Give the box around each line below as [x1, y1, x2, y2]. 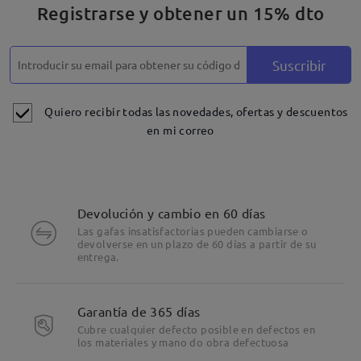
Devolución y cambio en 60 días [77, 204, 266, 221]
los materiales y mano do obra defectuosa [77, 334, 289, 349]
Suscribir [272, 56, 327, 73]
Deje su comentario [126, 29, 249, 47]
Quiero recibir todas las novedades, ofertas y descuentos [44, 103, 348, 118]
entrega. [77, 249, 119, 263]
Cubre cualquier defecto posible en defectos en [77, 322, 315, 336]
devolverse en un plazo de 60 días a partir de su [77, 236, 317, 251]
